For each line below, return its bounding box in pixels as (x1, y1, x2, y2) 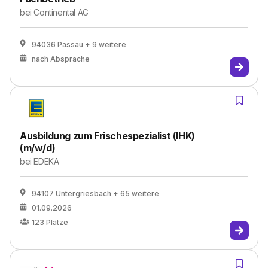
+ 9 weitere (85, 40, 126, 49)
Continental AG (33, 7, 89, 17)
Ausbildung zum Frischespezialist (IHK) (20, 130, 195, 142)
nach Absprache (32, 54, 90, 63)
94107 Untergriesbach (32, 189, 111, 198)
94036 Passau (32, 40, 83, 49)
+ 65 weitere (113, 189, 159, 198)
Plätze (46, 218, 68, 227)
